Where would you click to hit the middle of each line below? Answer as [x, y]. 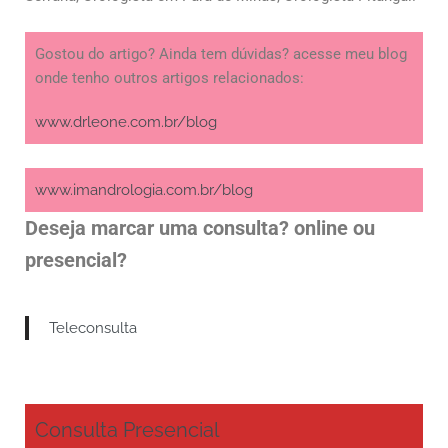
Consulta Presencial [127, 430]
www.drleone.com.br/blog [126, 122]
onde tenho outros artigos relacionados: [169, 78]
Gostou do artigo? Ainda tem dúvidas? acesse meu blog [221, 54]
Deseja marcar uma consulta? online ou [200, 228]
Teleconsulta [93, 328]
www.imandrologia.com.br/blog [144, 190]
